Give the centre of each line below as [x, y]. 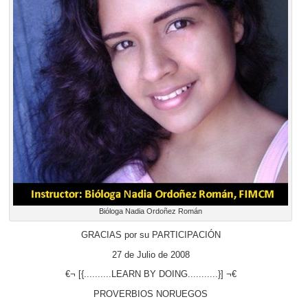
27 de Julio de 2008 [151, 255]
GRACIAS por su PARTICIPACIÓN [151, 235]
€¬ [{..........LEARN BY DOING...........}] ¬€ [151, 275]
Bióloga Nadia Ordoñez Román [151, 211]
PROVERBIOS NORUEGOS [151, 294]
